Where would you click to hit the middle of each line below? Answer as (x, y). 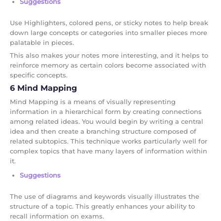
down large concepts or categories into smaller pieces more (109, 32)
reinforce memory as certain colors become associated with (108, 65)
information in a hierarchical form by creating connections (106, 111)
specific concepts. (39, 75)
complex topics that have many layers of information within (109, 151)
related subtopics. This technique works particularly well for (109, 141)
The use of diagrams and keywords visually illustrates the (105, 196)
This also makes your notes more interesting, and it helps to (109, 55)
